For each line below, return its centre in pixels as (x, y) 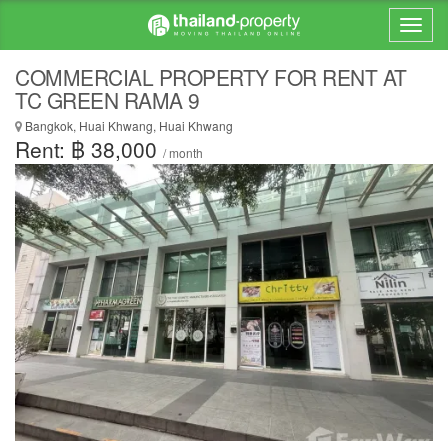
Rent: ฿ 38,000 (89, 149)
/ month (183, 152)
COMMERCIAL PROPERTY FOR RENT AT (211, 77)
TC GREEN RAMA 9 (107, 100)
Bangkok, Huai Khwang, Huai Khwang (127, 125)
